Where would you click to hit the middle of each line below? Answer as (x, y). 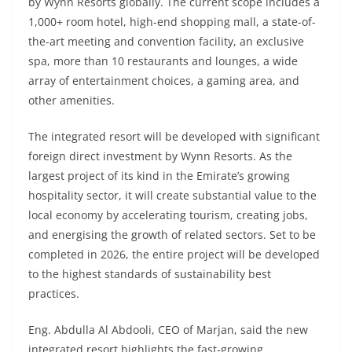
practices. (54, 294)
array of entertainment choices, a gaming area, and (164, 81)
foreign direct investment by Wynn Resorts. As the (160, 156)
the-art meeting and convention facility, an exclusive (166, 42)
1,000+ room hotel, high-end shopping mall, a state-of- (172, 22)
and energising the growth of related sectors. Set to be (172, 235)
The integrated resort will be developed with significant (174, 137)
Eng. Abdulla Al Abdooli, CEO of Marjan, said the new (168, 330)
